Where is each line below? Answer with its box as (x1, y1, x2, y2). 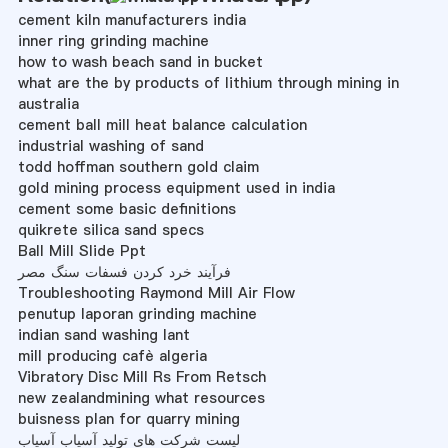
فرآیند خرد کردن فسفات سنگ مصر (17, 262, 231, 283)
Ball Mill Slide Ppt (17, 241, 146, 262)
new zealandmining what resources (17, 388, 265, 409)
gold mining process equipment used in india (17, 178, 335, 199)
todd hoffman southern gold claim (17, 157, 259, 178)
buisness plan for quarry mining (17, 409, 240, 430)
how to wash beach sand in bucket (17, 52, 263, 73)
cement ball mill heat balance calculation (17, 115, 307, 136)
